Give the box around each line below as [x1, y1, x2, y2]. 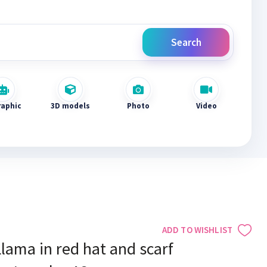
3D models [51, 101, 90, 111]
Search [170, 36, 201, 49]
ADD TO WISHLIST [162, 224, 232, 235]
